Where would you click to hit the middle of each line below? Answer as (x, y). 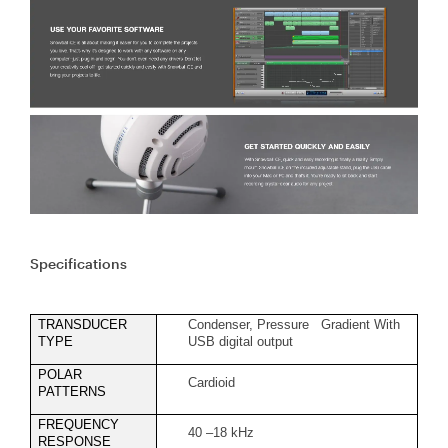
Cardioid (211, 382)
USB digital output (240, 341)
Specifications (78, 263)
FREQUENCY (78, 424)
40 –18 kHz (221, 432)
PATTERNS (72, 391)
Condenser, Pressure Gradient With (294, 324)
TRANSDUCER (82, 324)
